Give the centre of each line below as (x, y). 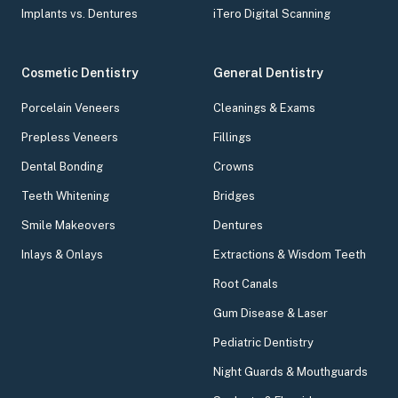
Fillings (232, 138)
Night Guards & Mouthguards (291, 372)
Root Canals (246, 284)
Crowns (234, 167)
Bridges (234, 196)
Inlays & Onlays (62, 255)
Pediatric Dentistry (263, 343)
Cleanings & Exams (264, 108)
